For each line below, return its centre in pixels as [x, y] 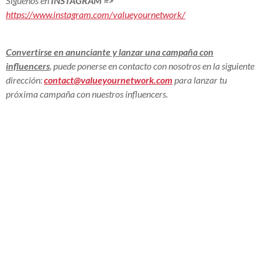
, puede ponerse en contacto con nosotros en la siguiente [152, 65]
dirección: [25, 80]
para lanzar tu [200, 80]
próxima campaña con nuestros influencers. [87, 94]
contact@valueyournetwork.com [108, 80]
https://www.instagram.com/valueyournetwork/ [96, 14]
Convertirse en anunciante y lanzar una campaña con [110, 51]
